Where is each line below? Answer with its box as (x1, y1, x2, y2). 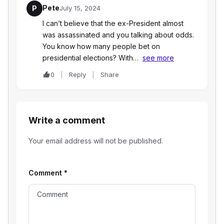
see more (142, 53, 174, 62)
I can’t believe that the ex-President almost (42, 19, 183, 28)
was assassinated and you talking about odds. (42, 30, 194, 39)
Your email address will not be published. (28, 136, 163, 145)
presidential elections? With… (42, 53, 138, 62)
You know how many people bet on (42, 42, 160, 51)
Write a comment (28, 115, 105, 126)
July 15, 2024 (59, 4, 100, 12)
